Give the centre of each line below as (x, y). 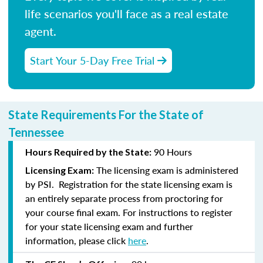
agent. (41, 31)
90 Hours (172, 151)
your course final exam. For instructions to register (129, 212)
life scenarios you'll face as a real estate (127, 13)
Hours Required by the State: (88, 151)
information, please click (77, 240)
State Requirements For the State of (106, 114)
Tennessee (36, 132)
